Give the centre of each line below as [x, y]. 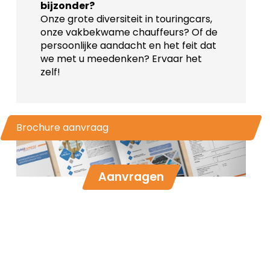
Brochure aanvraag [62, 128]
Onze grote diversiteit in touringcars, [126, 19]
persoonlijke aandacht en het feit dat [128, 46]
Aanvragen [131, 177]
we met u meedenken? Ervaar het [121, 59]
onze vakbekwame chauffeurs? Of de [129, 33]
